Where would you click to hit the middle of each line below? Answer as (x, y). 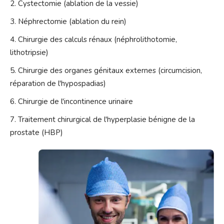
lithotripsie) (29, 53)
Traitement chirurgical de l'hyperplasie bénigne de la (106, 120)
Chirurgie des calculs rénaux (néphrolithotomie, (97, 40)
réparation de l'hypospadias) (58, 84)
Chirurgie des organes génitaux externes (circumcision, (110, 71)
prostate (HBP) (36, 133)
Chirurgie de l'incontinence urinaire (75, 102)
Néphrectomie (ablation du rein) (72, 22)
